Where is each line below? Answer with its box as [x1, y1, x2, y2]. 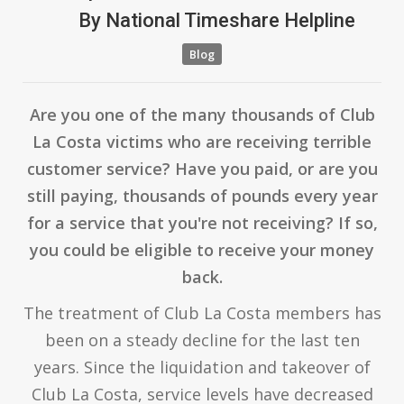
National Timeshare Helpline [100, 8, 355, 32]
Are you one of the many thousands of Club [29, 103, 375, 125]
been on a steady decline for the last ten [44, 328, 360, 351]
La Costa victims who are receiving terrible [32, 130, 372, 152]
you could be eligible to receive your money [30, 238, 374, 261]
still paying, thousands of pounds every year [26, 184, 378, 207]
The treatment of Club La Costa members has [23, 301, 381, 324]
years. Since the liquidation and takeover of [33, 355, 371, 378]
